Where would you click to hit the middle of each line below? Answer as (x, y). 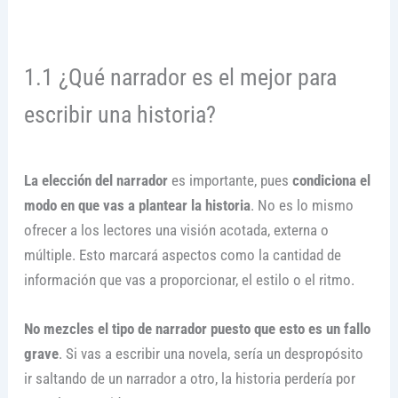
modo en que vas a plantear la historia (137, 205)
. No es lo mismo (302, 205)
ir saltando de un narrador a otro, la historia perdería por (189, 379)
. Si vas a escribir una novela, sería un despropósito (211, 354)
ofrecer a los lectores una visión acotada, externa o (176, 230)
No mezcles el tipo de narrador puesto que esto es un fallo (197, 329)
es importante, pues (228, 180)
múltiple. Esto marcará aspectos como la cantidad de (182, 255)
